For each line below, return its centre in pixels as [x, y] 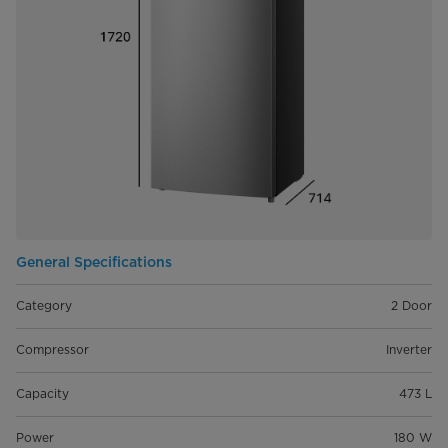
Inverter [409, 350]
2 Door [411, 306]
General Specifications [94, 262]
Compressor [52, 350]
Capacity [42, 394]
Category [44, 306]
